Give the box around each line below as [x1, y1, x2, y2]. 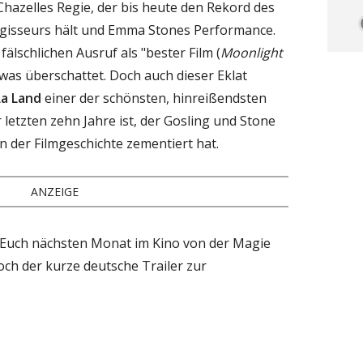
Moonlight [220, 43, 283, 62]
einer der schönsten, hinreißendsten [41, 88, 267, 107]
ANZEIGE [31, 183, 79, 199]
